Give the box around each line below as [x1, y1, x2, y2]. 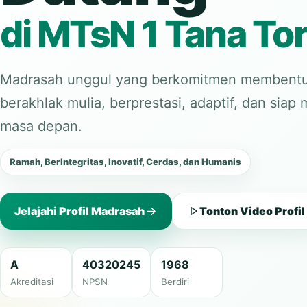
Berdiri [161, 276, 189, 287]
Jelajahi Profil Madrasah [14, 204, 145, 218]
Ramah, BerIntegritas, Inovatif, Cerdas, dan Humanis [10, 156, 241, 167]
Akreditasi [10, 276, 53, 287]
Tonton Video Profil [199, 204, 305, 218]
